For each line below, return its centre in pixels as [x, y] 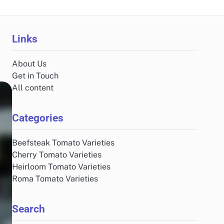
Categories [38, 118]
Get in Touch [35, 76]
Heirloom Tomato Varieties [61, 167]
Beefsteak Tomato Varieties [63, 143]
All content [33, 88]
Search [28, 209]
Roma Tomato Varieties [55, 179]
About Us [29, 64]
